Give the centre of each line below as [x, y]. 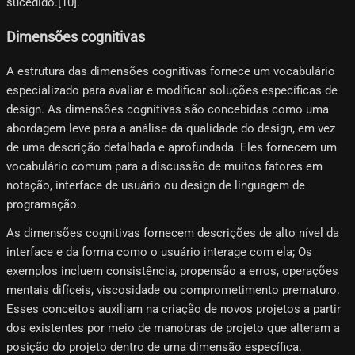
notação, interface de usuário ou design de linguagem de [156, 186]
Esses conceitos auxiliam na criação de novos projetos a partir [174, 309]
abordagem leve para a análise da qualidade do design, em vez [171, 129]
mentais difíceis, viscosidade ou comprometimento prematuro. [173, 290]
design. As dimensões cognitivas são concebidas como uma [168, 110]
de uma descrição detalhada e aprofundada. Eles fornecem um [172, 148]
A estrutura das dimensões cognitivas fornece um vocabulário [171, 72]
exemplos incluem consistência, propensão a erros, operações [172, 271]
